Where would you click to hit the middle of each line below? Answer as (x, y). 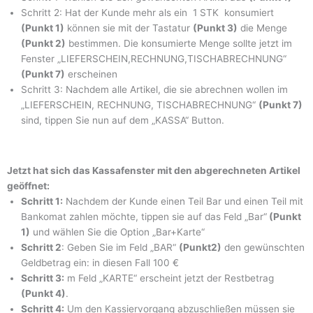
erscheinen (91, 74)
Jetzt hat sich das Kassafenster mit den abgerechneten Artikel (154, 170)
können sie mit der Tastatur (129, 28)
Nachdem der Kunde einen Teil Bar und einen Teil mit (183, 201)
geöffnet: (28, 185)
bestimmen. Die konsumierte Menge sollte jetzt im (179, 44)
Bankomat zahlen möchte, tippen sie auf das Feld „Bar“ (144, 216)
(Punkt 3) (215, 28)
